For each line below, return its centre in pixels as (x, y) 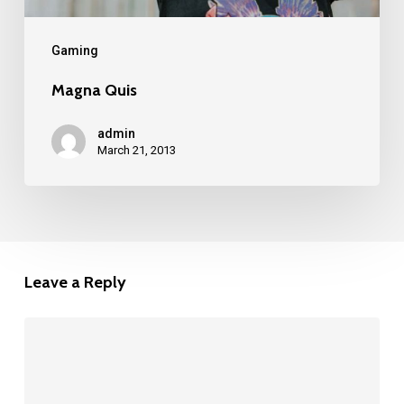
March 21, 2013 (136, 151)
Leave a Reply (75, 283)
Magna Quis (94, 91)
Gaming (74, 51)
